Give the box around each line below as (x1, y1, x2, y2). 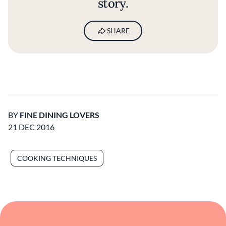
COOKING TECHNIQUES (17, 154, 97, 163)
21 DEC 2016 (8, 122, 54, 132)
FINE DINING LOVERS (20, 110, 99, 120)
